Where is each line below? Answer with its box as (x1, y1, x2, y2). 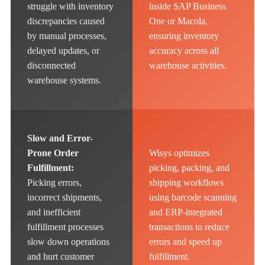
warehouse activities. (149, 60, 227, 71)
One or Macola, (149, 16, 208, 27)
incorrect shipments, (27, 192, 102, 203)
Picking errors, (27, 177, 82, 188)
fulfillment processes (27, 222, 104, 232)
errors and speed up (149, 237, 222, 247)
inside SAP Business (149, 1, 226, 12)
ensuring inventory (149, 31, 219, 41)
